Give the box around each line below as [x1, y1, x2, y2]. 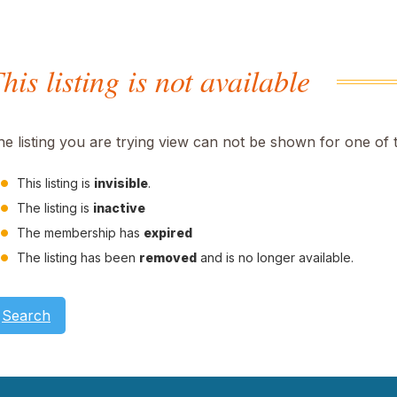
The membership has [17, 225, 144, 240]
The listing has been [17, 250, 139, 265]
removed [139, 250, 197, 265]
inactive [93, 200, 145, 215]
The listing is [17, 200, 93, 215]
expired [144, 225, 192, 240]
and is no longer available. [197, 250, 354, 265]
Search [2, 307, 51, 325]
